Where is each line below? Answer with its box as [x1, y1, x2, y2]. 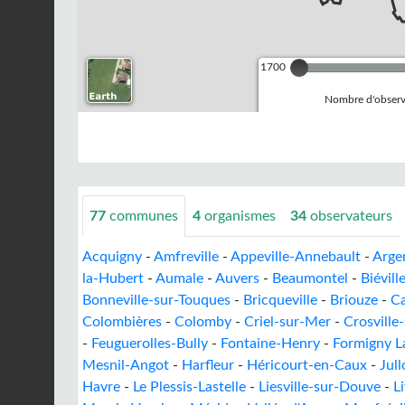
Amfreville [154, 250, 219, 264]
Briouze [330, 293, 378, 307]
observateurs [310, 209, 392, 223]
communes [106, 209, 178, 223]
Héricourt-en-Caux [247, 358, 367, 372]
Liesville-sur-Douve [259, 380, 381, 394]
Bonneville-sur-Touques [82, 293, 231, 307]
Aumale [155, 271, 203, 286]
